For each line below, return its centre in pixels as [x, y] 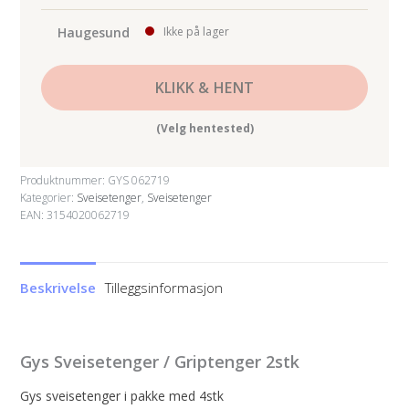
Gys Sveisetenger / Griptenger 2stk [160, 362]
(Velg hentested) [204, 129]
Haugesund [93, 33]
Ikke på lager [195, 32]
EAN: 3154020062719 [75, 215]
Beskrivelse [58, 288]
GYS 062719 [139, 181]
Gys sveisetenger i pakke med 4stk [122, 396]
